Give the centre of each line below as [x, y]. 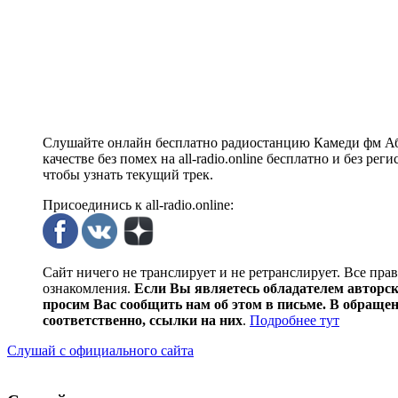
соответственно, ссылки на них [143, 321]
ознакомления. [88, 289]
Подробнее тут [295, 321]
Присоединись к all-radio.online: [138, 205]
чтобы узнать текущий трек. [128, 175]
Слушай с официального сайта [100, 351]
